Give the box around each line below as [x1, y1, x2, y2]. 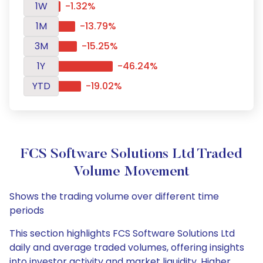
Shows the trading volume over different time [9, 190, 219, 203]
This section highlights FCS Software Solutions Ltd [9, 227, 235, 240]
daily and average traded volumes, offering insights [9, 241, 244, 254]
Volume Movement [73, 165, 190, 179]
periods [9, 204, 44, 217]
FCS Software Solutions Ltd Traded [21, 147, 242, 161]
